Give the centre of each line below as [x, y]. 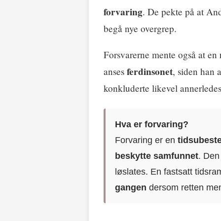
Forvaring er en [147, 140]
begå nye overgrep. [140, 28]
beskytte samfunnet [157, 155]
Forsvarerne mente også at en [162, 54]
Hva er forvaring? [152, 124]
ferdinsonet [150, 71]
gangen [131, 187]
